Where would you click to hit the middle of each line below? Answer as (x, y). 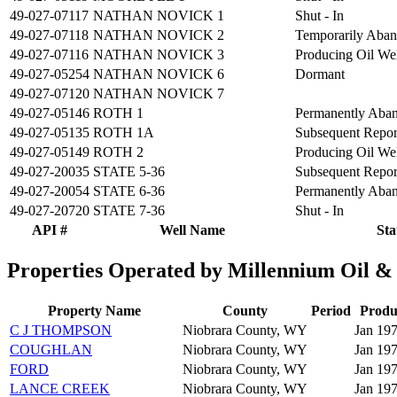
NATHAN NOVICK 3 (159, 55)
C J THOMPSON (61, 330)
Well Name (192, 230)
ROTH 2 (118, 152)
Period (331, 310)
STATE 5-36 (129, 172)
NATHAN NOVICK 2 (159, 35)
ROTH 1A (124, 133)
